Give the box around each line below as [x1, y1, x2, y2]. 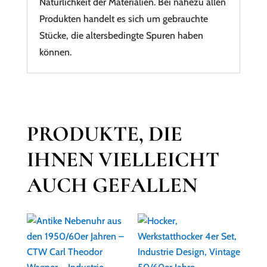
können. [39, 46, 72, 58]
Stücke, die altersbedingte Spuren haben [39, 30, 203, 41]
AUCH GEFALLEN [26, 172, 197, 198]
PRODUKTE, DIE [26, 121, 182, 147]
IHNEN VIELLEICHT [26, 147, 219, 172]
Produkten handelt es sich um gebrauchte [39, 13, 208, 24]
